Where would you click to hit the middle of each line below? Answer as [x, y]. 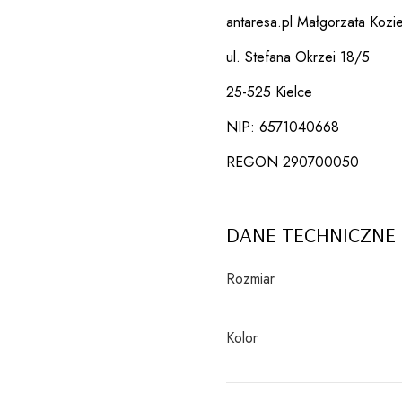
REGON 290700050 [293, 162]
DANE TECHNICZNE [311, 234]
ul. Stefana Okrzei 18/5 [298, 57]
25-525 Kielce [269, 92]
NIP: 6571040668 [283, 127]
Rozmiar [250, 278]
